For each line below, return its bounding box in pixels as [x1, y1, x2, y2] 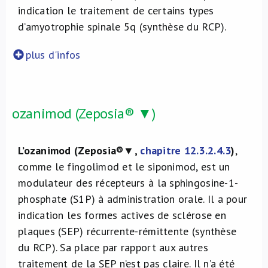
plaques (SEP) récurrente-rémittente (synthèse [18, 224, 237, 238]
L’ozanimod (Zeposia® [18, 144, 124, 157]
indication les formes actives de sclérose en [18, 208, 226, 222]
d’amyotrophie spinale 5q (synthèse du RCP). [18, 20, 227, 33]
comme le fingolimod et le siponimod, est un [18, 160, 230, 173]
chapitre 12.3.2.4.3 [140, 144, 232, 157]
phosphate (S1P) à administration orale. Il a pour [18, 192, 248, 206]
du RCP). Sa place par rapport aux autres [18, 240, 208, 254]
